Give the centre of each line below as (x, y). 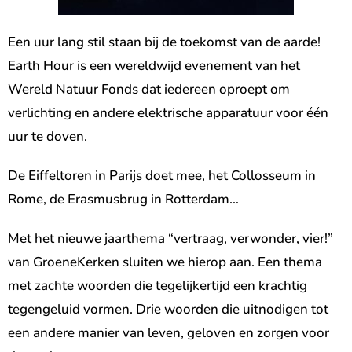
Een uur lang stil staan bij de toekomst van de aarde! (164, 42)
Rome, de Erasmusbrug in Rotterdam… (123, 199)
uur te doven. (48, 136)
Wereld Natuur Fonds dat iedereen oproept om (149, 89)
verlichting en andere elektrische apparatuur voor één (168, 113)
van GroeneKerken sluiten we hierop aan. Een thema (165, 262)
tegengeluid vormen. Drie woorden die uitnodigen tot (168, 309)
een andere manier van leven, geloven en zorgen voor (169, 333)
